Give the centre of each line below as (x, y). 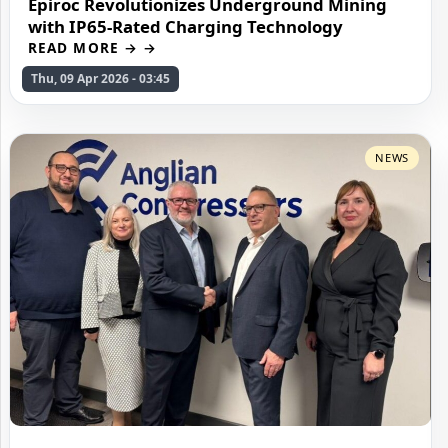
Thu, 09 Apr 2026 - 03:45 (100, 79)
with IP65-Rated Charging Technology (185, 27)
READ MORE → (83, 48)
